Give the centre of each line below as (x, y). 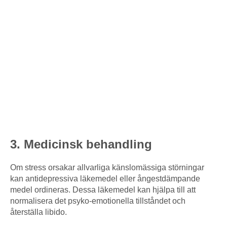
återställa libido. (39, 212)
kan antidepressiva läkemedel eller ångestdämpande (105, 179)
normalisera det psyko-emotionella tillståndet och (98, 201)
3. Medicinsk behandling (81, 144)
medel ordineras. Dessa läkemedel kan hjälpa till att (103, 190)
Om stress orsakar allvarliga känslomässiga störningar (107, 168)
